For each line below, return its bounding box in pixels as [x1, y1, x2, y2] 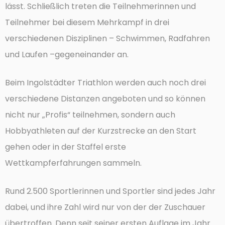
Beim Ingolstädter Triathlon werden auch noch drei [5, 76, 206, 88]
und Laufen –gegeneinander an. [5, 48, 129, 60]
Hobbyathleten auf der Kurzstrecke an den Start [5, 125, 196, 137]
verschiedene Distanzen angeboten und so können [5, 92, 205, 104]
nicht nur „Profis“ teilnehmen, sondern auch [5, 108, 175, 121]
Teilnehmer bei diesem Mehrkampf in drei [5, 16, 169, 28]
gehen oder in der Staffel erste [5, 141, 126, 153]
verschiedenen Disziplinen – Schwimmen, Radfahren [5, 32, 210, 44]
